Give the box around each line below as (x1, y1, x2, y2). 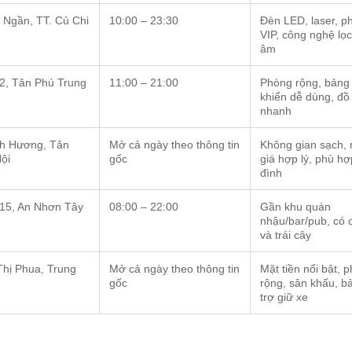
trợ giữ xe (260, 291, 309, 304)
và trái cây (260, 229, 312, 242)
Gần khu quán (260, 200, 332, 214)
